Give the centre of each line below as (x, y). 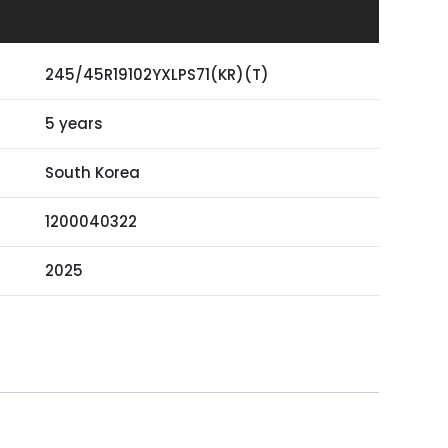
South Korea (92, 173)
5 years (73, 124)
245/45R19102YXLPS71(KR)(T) (156, 75)
